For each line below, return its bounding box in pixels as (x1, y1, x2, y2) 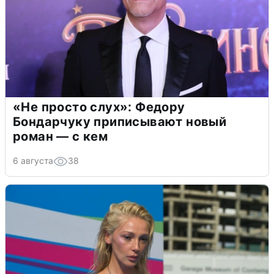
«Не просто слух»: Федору (13, 99, 185, 114)
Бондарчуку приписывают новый (13, 114, 227, 129)
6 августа (13, 155, 53, 166)
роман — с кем (13, 128, 108, 144)
